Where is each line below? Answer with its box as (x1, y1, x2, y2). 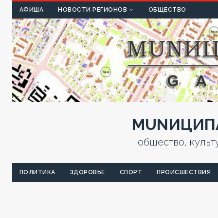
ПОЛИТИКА (19, 169, 55, 176)
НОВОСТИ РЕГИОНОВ (58, 6, 127, 13)
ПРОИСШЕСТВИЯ (157, 169, 211, 176)
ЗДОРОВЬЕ (70, 169, 105, 176)
